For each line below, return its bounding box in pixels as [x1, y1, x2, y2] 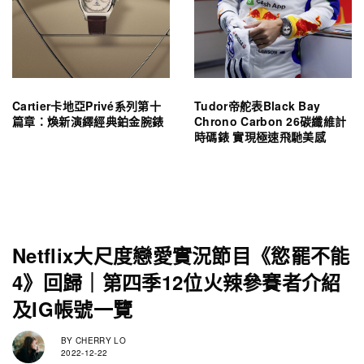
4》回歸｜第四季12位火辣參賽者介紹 [12, 267, 341, 296]
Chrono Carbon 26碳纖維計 [194, 112, 347, 129]
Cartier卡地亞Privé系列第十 [12, 97, 162, 114]
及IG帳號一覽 [12, 294, 133, 323]
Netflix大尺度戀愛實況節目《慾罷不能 [12, 240, 350, 269]
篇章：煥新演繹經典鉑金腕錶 [12, 112, 164, 129]
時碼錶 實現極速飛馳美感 [194, 128, 326, 145]
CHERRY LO [72, 335, 126, 347]
